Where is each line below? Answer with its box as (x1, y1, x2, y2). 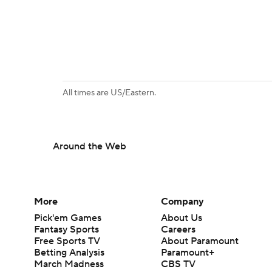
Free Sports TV (34, 235, 100, 248)
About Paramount (161, 235, 239, 248)
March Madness (34, 258, 104, 271)
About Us (161, 212, 203, 225)
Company (161, 195, 205, 208)
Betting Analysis (34, 246, 104, 259)
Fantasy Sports (34, 223, 99, 236)
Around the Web (53, 140, 126, 153)
